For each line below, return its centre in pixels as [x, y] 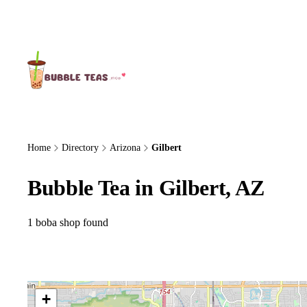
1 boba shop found [68, 222]
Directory [80, 148]
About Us [54, 22]
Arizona [125, 148]
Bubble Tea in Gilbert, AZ [146, 187]
